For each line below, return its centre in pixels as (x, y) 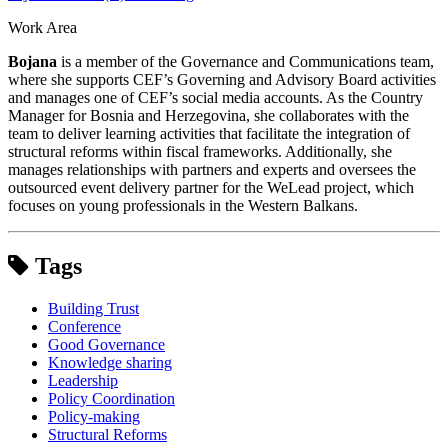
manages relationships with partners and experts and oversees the (212, 169)
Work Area (42, 27)
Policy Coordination (111, 398)
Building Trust (93, 308)
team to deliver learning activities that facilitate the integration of (209, 133)
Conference (84, 326)
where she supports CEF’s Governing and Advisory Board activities (222, 79)
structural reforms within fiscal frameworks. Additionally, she (200, 151)
